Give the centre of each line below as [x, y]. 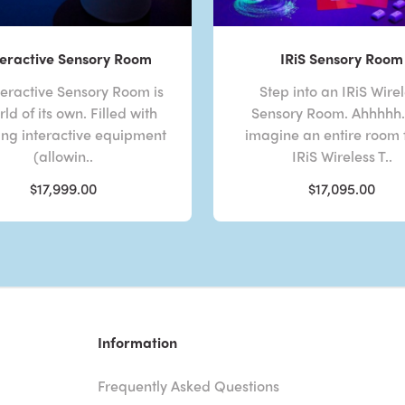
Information [138, 343]
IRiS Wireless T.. [342, 156]
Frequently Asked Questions [189, 386]
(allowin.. [63, 156]
